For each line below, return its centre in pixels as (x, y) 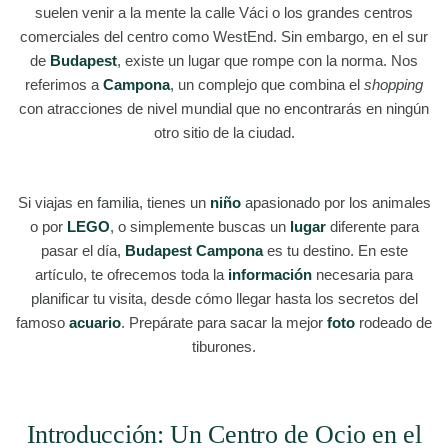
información (270, 274)
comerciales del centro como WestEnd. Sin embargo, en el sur (224, 36)
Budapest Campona (193, 250)
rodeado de (393, 322)
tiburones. (224, 346)
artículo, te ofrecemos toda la (131, 274)
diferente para (372, 226)
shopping (393, 84)
